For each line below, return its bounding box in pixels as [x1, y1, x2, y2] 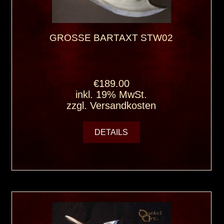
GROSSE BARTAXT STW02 [49, 32, 168, 43]
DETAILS [92, 128, 130, 137]
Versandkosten [90, 100, 156, 111]
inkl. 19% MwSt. [75, 89, 147, 100]
